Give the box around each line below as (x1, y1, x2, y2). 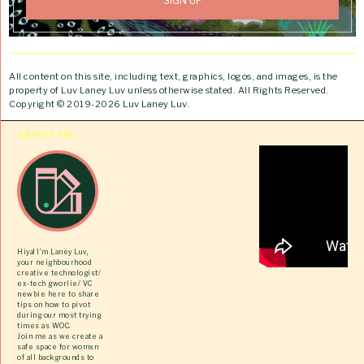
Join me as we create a (17, 331, 102, 340)
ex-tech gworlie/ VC (17, 279, 93, 288)
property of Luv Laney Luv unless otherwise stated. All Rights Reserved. (9, 84, 329, 96)
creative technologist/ (17, 268, 101, 277)
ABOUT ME (17, 128, 76, 141)
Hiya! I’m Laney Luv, (17, 247, 89, 256)
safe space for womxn (17, 342, 98, 351)
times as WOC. (17, 321, 71, 330)
